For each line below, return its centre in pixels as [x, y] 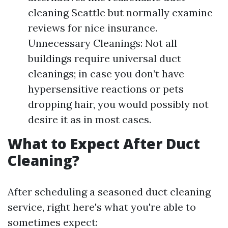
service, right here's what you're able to [102, 207]
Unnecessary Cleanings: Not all [103, 43]
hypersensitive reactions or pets [106, 89]
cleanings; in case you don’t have [106, 74]
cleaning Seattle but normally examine [120, 13]
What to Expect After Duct [104, 144]
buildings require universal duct [105, 59]
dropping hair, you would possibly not [118, 104]
